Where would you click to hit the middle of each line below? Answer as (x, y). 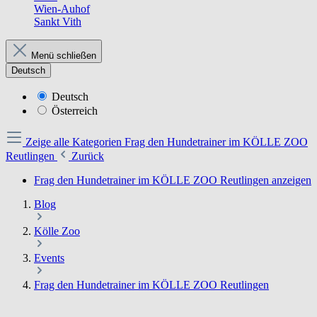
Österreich (75, 111)
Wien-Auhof (62, 9)
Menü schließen (64, 56)
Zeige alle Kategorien (75, 142)
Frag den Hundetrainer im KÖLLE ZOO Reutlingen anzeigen (173, 180)
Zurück (88, 156)
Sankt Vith (58, 22)
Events (49, 258)
